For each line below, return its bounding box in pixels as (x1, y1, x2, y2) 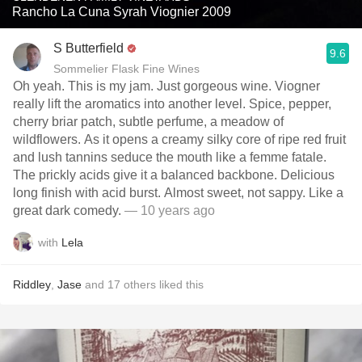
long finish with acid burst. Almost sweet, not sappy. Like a (13, 186, 343, 200)
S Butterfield (53, 41, 124, 55)
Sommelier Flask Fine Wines (53, 62, 200, 75)
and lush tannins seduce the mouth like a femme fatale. (13, 150, 326, 164)
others (124, 278, 156, 291)
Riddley (13, 278, 51, 291)
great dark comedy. (13, 204, 121, 217)
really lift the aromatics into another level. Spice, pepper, (13, 97, 331, 111)
